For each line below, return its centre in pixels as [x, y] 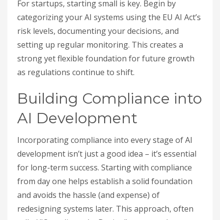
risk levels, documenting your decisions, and [98, 31]
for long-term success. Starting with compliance [105, 167]
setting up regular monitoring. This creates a [100, 44]
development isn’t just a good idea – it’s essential [107, 153]
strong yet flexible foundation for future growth [106, 58]
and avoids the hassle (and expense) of [88, 195]
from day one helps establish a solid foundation [105, 181]
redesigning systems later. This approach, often [105, 208]
